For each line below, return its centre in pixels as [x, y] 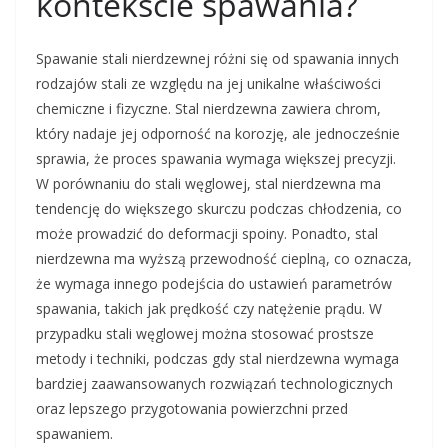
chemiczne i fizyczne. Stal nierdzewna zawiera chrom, [208, 109]
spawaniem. [74, 434]
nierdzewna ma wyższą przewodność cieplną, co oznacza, [224, 259]
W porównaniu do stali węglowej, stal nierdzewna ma [208, 184]
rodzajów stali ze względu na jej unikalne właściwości [208, 84]
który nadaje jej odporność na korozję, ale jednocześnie [218, 134]
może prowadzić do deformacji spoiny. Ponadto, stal [207, 234]
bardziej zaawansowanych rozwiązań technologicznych [214, 384]
